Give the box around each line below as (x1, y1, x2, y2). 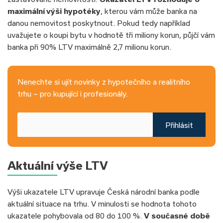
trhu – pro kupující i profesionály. (17, 89, 128, 99)
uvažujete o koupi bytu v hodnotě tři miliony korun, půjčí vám (7, 30, 215, 39)
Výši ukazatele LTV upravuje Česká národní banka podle (7, 187, 200, 197)
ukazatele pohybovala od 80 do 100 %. (7, 211, 144, 221)
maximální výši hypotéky (7, 6, 101, 15)
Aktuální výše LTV (7, 159, 108, 173)
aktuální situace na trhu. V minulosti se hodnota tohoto (7, 199, 197, 209)
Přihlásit (165, 120, 194, 129)
